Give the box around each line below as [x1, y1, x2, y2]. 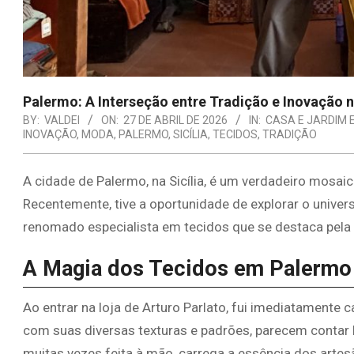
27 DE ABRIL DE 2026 [123, 113, 228, 126]
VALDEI [44, 113, 80, 126]
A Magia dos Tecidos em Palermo [23, 255, 352, 281]
